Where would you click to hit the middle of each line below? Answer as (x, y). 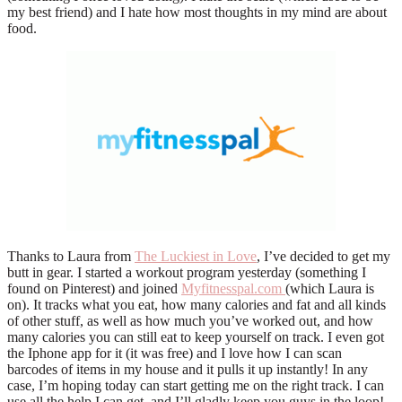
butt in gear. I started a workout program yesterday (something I (187, 272)
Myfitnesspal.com (233, 288)
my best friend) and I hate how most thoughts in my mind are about (197, 12)
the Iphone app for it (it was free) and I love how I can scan (175, 353)
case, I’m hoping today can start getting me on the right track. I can (196, 385)
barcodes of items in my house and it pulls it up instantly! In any (188, 369)
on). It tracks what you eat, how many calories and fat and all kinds (197, 304)
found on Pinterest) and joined (94, 288)
